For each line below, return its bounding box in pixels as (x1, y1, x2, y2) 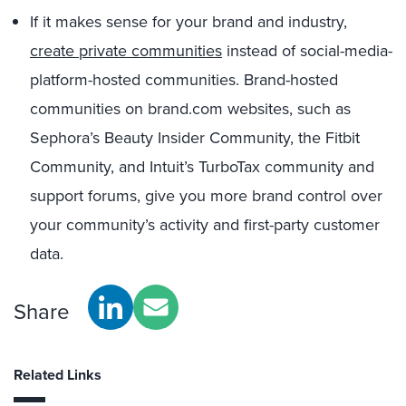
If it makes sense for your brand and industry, (30, 10, 347, 34)
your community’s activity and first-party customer (30, 213, 380, 237)
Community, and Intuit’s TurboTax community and (30, 155, 374, 179)
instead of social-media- (222, 39, 392, 63)
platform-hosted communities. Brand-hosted (30, 68, 338, 92)
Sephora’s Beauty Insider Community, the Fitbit (30, 126, 360, 150)
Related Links (14, 364, 101, 385)
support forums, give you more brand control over (30, 184, 382, 208)
